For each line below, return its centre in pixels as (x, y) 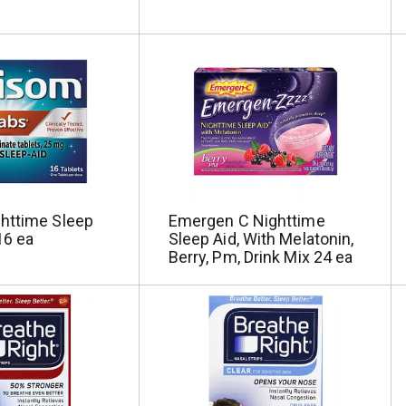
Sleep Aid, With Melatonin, (261, 239)
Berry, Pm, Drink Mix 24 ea (261, 257)
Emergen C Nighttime (246, 221)
